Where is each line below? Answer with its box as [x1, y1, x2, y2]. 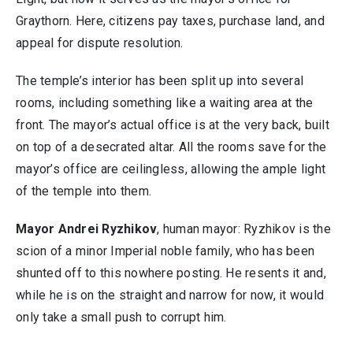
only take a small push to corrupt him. [16, 310, 227, 325]
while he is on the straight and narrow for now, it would [16, 288, 324, 303]
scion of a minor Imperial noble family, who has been [16, 243, 314, 258]
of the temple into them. [16, 184, 151, 199]
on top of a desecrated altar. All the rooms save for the [16, 139, 326, 154]
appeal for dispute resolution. [16, 35, 184, 50]
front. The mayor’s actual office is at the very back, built [16, 117, 329, 132]
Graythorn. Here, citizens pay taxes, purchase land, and [16, 13, 325, 28]
